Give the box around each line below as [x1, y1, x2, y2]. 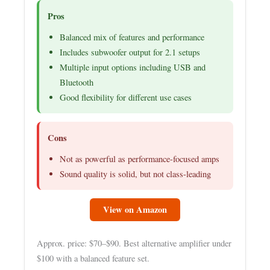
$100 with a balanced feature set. [37, 252, 150, 264]
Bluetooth [60, 77, 94, 89]
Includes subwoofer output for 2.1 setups [60, 46, 201, 58]
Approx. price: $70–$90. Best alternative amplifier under [37, 237, 232, 249]
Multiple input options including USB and [60, 61, 206, 74]
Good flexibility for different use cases [60, 92, 192, 104]
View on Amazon [103, 203, 167, 216]
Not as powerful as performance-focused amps [60, 153, 220, 165]
